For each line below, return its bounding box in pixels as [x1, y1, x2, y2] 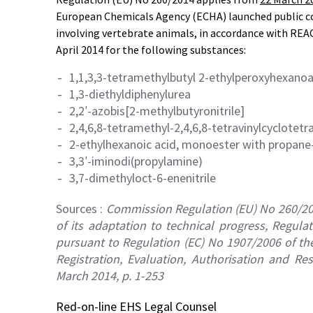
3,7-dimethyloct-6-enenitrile [69, 170, 216, 186]
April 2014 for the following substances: [56, 43, 246, 57]
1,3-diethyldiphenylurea [69, 86, 191, 102]
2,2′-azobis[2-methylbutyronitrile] [69, 103, 245, 119]
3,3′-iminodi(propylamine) [69, 153, 203, 169]
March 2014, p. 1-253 [56, 268, 163, 284]
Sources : [56, 201, 106, 217]
